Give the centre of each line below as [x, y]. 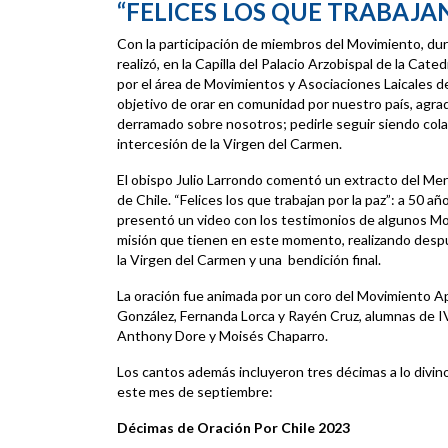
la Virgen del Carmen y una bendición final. [249, 260]
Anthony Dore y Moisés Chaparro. [222, 336]
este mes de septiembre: [195, 392]
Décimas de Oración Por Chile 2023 [233, 428]
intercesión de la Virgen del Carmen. [229, 144]
